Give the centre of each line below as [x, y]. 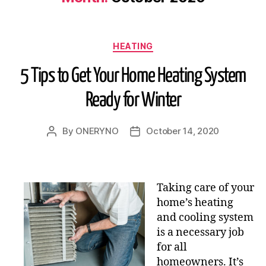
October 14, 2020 [183, 131]
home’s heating [195, 203]
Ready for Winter [133, 100]
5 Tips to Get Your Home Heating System [133, 76]
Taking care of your [205, 188]
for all [172, 247]
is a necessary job [200, 232]
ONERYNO [97, 131]
